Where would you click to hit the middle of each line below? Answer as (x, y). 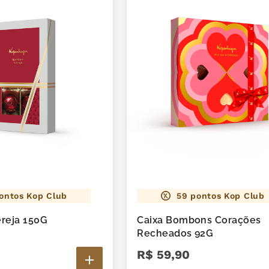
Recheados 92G (175, 233)
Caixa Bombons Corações (199, 220)
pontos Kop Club (226, 195)
